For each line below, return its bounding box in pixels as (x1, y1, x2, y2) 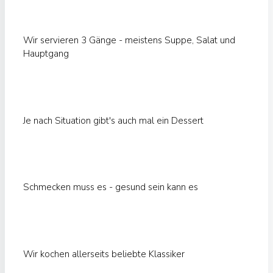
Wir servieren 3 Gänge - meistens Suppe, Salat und (23, 34, 235, 46)
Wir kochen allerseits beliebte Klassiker (23, 248, 185, 261)
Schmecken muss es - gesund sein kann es (23, 181, 198, 194)
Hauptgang (23, 47, 69, 60)
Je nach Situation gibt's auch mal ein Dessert (23, 114, 204, 127)
